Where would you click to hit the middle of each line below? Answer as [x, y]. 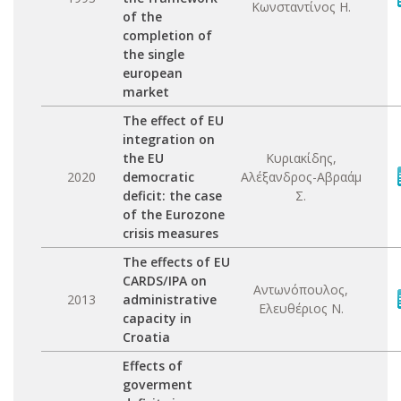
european [153, 73]
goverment [158, 384]
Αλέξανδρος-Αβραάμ [301, 177]
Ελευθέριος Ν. [301, 308]
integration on [169, 139]
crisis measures [171, 233]
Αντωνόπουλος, [301, 290]
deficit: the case [172, 196]
